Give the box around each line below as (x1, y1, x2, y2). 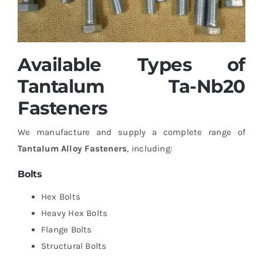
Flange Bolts (41, 224, 92, 235)
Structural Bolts (41, 240, 107, 251)
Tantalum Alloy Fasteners (17, 143, 127, 154)
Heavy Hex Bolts (41, 207, 108, 218)
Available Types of (17, 53, 246, 76)
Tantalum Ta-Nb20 (17, 75, 246, 97)
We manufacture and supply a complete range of (17, 126, 246, 137)
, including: (127, 143, 173, 154)
